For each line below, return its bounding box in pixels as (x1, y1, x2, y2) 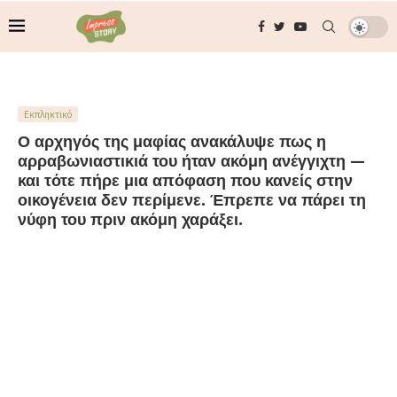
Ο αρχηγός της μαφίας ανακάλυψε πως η (18, 132, 326, 151)
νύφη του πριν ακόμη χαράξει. (18, 210, 243, 229)
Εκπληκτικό (24, 108, 72, 121)
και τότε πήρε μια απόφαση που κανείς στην (18, 171, 353, 190)
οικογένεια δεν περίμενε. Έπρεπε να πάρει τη (18, 191, 366, 209)
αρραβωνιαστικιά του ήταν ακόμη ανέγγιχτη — (18, 152, 365, 170)
